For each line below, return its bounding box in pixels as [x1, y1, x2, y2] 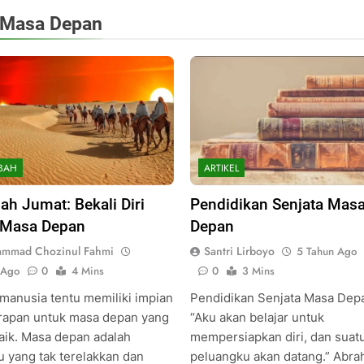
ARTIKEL [203, 160, 239, 175]
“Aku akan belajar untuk [189, 309, 324, 325]
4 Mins [71, 262, 104, 279]
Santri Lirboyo [203, 242, 275, 259]
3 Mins [241, 262, 275, 279]
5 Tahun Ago [296, 243, 357, 259]
